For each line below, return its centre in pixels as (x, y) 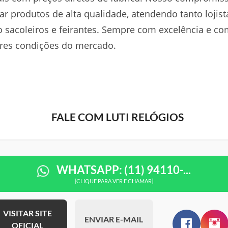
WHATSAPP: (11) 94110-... (123, 170)
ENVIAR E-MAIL (114, 219)
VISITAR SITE (28, 213)
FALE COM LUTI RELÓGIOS (118, 117)
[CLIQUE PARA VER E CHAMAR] (114, 181)
